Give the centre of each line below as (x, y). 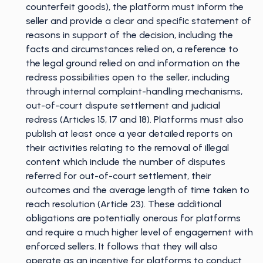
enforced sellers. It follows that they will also (122, 246)
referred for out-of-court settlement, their (119, 176)
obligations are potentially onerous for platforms (133, 218)
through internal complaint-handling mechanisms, (134, 91)
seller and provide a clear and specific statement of (139, 21)
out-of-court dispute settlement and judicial (123, 105)
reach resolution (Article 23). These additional (124, 204)
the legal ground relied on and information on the (133, 63)
